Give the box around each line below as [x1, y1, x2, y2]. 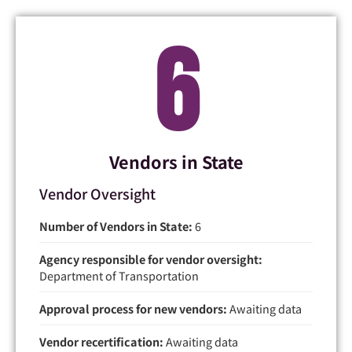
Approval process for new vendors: [39, 299, 227, 317]
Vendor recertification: [39, 332, 163, 350]
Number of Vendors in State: [39, 217, 192, 234]
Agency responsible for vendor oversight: [39, 250, 262, 267]
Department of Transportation [39, 266, 199, 284]
